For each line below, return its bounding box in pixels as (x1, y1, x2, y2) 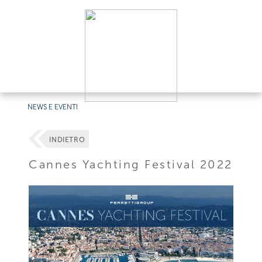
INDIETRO (49, 136, 85, 144)
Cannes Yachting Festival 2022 (29, 157, 233, 171)
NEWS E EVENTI (27, 103, 78, 111)
